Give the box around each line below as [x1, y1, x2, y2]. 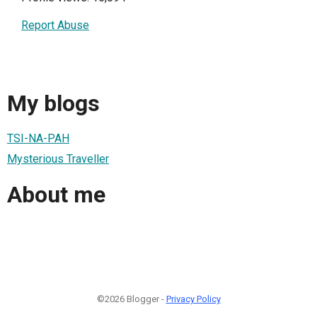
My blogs [7, 89, 100, 117]
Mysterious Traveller [7, 152, 109, 166]
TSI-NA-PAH [7, 132, 69, 146]
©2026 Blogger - [96, 294, 166, 305]
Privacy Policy [166, 294, 221, 305]
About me [7, 180, 105, 208]
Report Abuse [21, 18, 89, 33]
